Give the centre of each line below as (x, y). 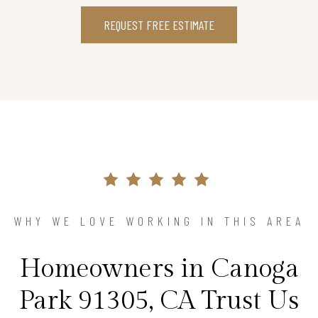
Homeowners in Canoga (159, 269)
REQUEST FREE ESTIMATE (159, 24)
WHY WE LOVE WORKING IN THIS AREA (159, 220)
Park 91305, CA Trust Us (159, 301)
